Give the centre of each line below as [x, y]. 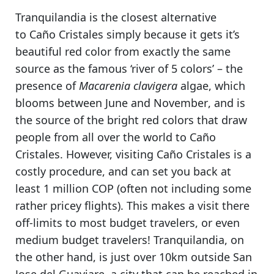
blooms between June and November [112, 103]
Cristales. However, [65, 154]
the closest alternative [159, 17]
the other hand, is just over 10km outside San [134, 257]
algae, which [213, 86]
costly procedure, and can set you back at [123, 172]
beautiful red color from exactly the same [123, 52]
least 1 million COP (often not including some [133, 189]
